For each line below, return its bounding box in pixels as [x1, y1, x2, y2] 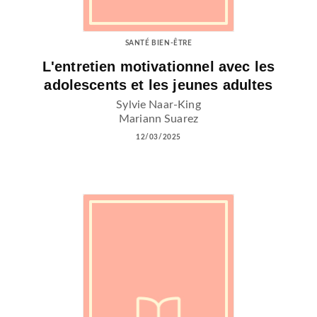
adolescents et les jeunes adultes [44, 77, 273, 93]
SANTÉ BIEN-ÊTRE [125, 39, 192, 47]
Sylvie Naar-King [116, 99, 201, 111]
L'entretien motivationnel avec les [42, 59, 275, 75]
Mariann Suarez [118, 113, 199, 125]
